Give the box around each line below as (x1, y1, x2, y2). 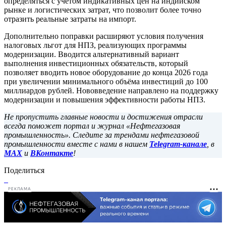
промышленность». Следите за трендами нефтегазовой (4, 130, 199, 139)
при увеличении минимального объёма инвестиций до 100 (4, 77, 208, 86)
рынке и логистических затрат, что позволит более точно (4, 5, 201, 14)
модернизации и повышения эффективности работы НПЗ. (4, 95, 205, 104)
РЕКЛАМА (8, 187, 31, 192)
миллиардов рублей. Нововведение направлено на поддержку (4, 86, 218, 95)
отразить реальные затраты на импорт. (4, 14, 136, 23)
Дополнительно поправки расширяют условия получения (4, 31, 203, 40)
